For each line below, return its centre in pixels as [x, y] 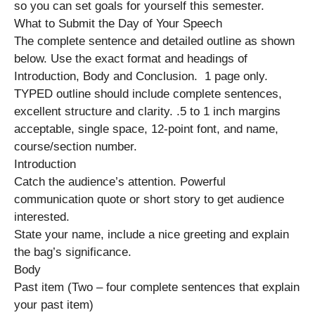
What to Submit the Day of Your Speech [118, 23]
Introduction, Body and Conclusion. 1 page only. [144, 76]
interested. [42, 217]
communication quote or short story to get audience [149, 199]
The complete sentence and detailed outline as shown [154, 41]
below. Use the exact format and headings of [131, 58]
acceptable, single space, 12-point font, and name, [146, 129]
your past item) [54, 304]
